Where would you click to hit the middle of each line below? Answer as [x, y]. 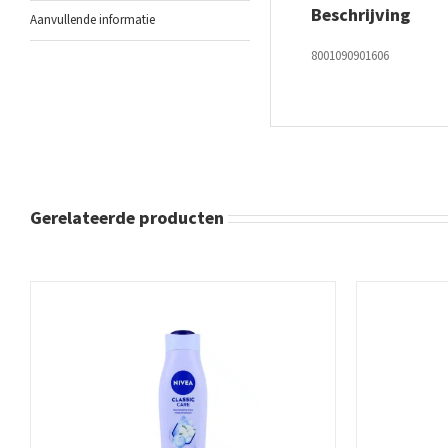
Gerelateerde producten [127, 218]
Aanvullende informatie [92, 19]
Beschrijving [360, 15]
